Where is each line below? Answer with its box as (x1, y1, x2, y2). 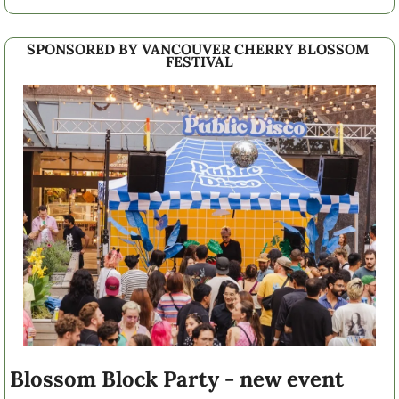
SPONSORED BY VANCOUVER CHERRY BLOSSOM (26, 40, 370, 59)
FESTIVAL (166, 53, 233, 71)
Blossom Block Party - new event (10, 364, 344, 393)
